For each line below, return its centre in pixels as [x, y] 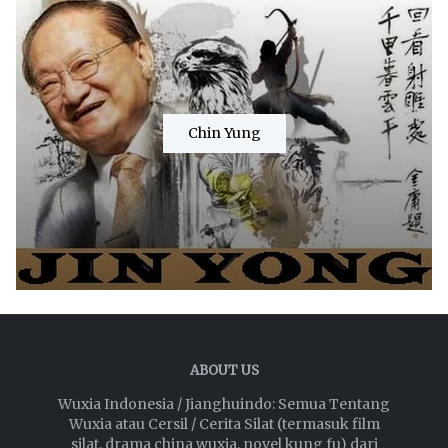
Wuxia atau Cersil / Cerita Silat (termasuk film [224, 423]
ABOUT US [224, 370]
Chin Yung [224, 133]
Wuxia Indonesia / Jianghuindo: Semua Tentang [224, 403]
